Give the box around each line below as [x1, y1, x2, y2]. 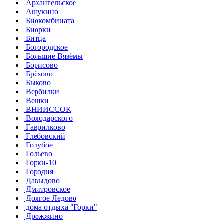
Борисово [24, 60, 58, 69]
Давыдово [24, 176, 60, 184]
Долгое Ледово [24, 193, 76, 202]
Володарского [24, 113, 73, 122]
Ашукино [24, 7, 58, 16]
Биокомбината [24, 16, 74, 25]
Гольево [24, 149, 52, 158]
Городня [24, 167, 53, 176]
